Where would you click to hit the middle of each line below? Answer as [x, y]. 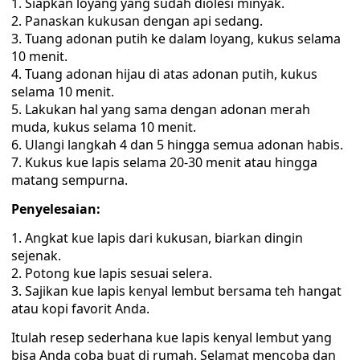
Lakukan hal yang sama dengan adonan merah [168, 109]
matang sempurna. [70, 180]
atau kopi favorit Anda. [80, 309]
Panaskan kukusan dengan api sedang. [144, 21]
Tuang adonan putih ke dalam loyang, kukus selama [183, 39]
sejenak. [36, 256]
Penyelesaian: [56, 209]
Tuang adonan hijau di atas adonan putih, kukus [171, 74]
